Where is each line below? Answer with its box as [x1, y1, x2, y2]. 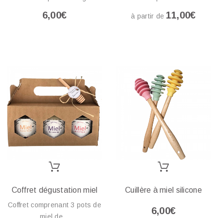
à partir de [131, 12, 166, 20]
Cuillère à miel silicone [125, 185, 202, 194]
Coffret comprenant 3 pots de [8, 200, 101, 209]
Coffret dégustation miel [11, 185, 98, 194]
